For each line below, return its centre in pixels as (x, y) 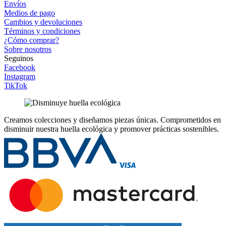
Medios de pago (30, 13)
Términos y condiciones (42, 31)
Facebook (20, 67)
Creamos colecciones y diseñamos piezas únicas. (82, 120)
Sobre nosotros (28, 49)
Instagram (20, 76)
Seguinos (19, 58)
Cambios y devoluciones (43, 22)
